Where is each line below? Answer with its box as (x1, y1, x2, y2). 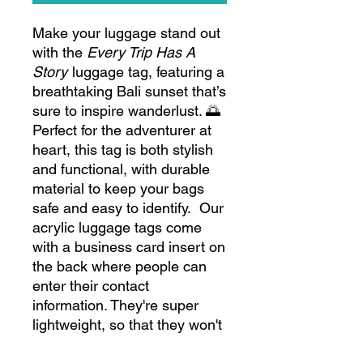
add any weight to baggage (32, 335, 207, 352)
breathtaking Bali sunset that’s (32, 83, 226, 100)
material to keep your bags (32, 180, 204, 197)
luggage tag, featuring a (68, 63, 224, 80)
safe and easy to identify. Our (32, 199, 224, 216)
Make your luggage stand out (32, 24, 220, 41)
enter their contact (32, 277, 149, 294)
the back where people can (32, 258, 207, 275)
